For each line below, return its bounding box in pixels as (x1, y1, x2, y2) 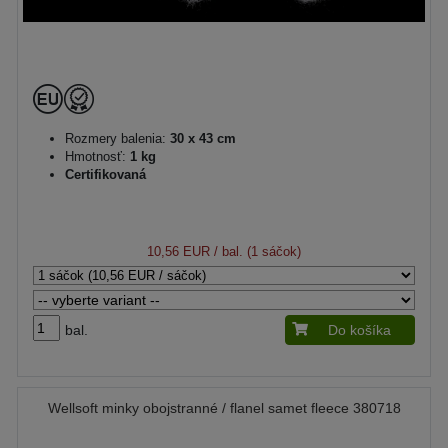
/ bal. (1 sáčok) (210, 243, 301, 259)
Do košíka (328, 321, 391, 338)
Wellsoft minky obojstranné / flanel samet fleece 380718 (47, 399, 401, 416)
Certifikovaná (65, 166, 146, 182)
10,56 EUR (147, 243, 210, 259)
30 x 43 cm (166, 130, 236, 146)
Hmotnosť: (65, 148, 126, 164)
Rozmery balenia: (65, 130, 166, 146)
